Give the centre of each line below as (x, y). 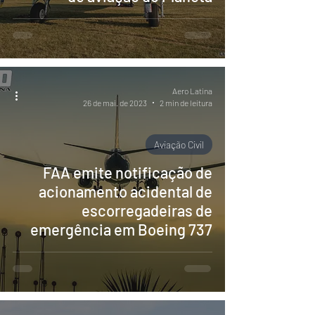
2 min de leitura (186, 102)
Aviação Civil (179, 144)
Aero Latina (192, 91)
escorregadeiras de (147, 210)
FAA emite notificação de (128, 172)
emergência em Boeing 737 (121, 229)
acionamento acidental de (126, 191)
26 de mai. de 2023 (115, 102)
